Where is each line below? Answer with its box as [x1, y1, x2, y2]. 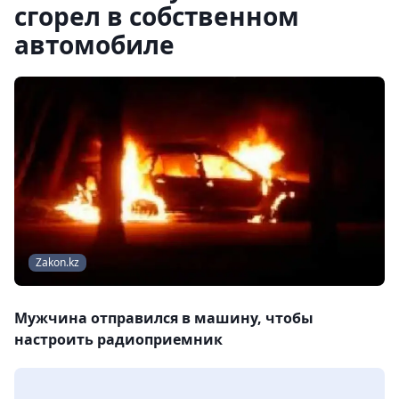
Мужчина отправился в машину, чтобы [14, 308, 313, 329]
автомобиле [14, 28, 175, 61]
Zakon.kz [36, 255, 79, 271]
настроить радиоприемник [14, 330, 223, 350]
